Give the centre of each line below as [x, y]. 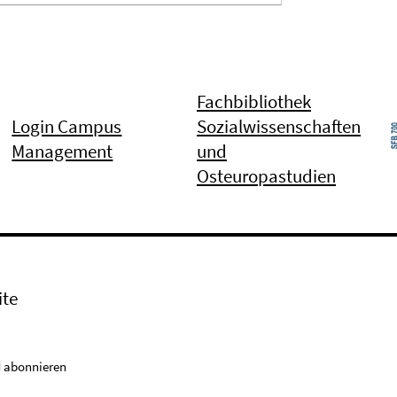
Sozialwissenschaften [279, 126]
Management [62, 151]
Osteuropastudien [267, 176]
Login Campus [67, 126]
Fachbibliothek [254, 101]
